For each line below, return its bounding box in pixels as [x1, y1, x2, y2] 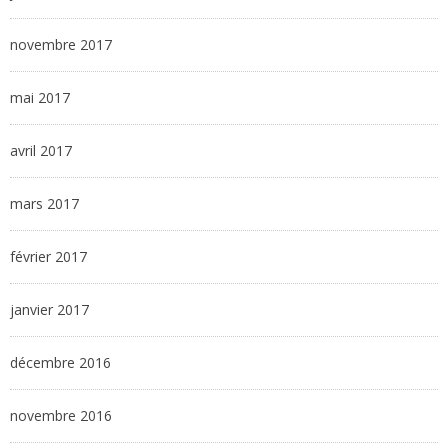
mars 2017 [10, 194, 79, 214]
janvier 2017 [10, 300, 89, 320]
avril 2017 [10, 141, 72, 161]
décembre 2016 [10, 353, 111, 373]
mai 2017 [10, 88, 70, 108]
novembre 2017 [10, 35, 112, 55]
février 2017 [10, 247, 87, 267]
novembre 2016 [10, 406, 112, 426]
